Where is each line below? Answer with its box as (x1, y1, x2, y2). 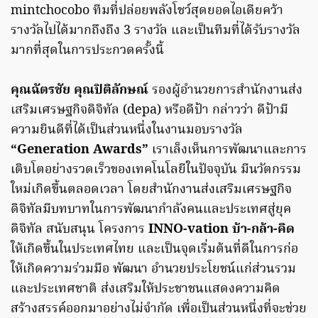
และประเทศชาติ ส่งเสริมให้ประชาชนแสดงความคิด (11, 279, 280, 300)
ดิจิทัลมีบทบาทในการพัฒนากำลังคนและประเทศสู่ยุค (11, 199, 291, 221)
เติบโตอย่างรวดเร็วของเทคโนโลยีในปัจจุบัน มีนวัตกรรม (11, 160, 301, 181)
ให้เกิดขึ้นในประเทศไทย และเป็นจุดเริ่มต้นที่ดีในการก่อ (11, 239, 298, 261)
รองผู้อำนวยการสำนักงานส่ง (152, 80, 302, 102)
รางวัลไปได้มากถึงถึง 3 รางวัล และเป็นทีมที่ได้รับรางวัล (11, 21, 300, 42)
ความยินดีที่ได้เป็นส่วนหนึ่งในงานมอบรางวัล (11, 120, 243, 141)
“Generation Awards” (11, 140, 148, 161)
